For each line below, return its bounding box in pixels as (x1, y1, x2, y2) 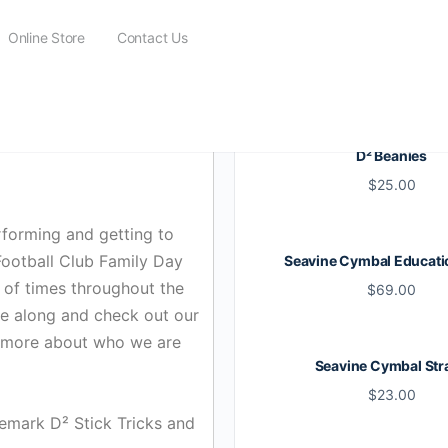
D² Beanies (356, 147, 427, 164)
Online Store (7, 29, 85, 46)
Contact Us (116, 29, 188, 46)
